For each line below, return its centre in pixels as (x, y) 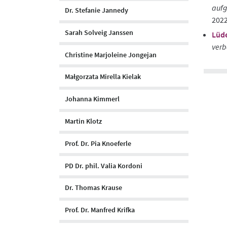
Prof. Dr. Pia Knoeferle (98, 143)
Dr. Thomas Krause (93, 188)
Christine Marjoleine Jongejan (111, 54)
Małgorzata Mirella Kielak (103, 77)
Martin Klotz (83, 121)
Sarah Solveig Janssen (99, 32)
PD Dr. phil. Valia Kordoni (104, 165)
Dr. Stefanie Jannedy (97, 10)
